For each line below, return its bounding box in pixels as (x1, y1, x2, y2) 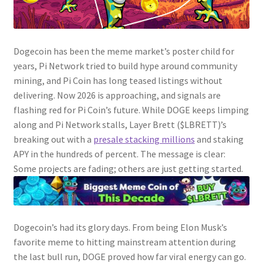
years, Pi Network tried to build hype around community (13, 60, 237, 72)
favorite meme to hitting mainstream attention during (13, 236, 236, 248)
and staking (194, 133, 244, 146)
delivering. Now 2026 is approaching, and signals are (13, 89, 221, 102)
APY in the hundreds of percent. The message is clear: (13, 148, 225, 160)
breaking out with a (13, 133, 93, 146)
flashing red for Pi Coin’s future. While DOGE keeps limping (13, 104, 249, 116)
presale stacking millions (93, 133, 195, 146)
